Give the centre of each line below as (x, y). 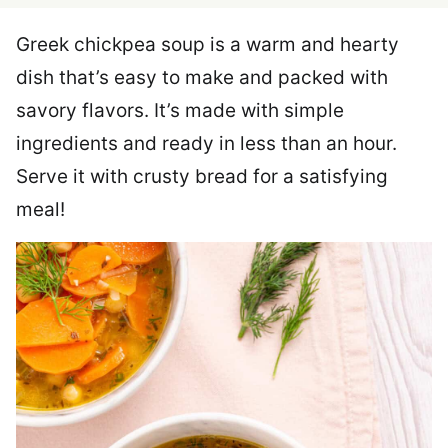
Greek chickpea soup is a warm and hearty (207, 44)
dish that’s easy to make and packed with (202, 77)
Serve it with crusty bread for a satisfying (202, 176)
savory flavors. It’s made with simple (180, 110)
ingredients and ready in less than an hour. (206, 143)
